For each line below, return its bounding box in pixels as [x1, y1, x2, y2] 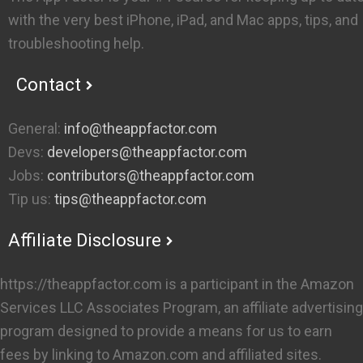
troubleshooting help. [8, 34, 144, 52]
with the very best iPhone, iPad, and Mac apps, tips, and [8, 11, 358, 28]
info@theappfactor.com [64, 119, 217, 137]
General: [8, 119, 64, 137]
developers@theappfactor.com [44, 143, 247, 160]
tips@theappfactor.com [51, 190, 207, 207]
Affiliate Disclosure [8, 229, 161, 250]
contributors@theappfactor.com [44, 166, 254, 184]
